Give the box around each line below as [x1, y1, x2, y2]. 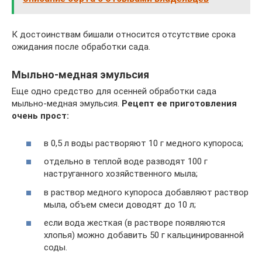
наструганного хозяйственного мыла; [44, 168, 198, 179]
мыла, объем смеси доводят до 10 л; [44, 199, 196, 210]
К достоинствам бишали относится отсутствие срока [12, 29, 236, 40]
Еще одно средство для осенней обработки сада [12, 86, 216, 96]
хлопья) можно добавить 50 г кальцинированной [44, 230, 244, 240]
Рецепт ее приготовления [122, 98, 237, 109]
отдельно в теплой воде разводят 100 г [44, 156, 208, 167]
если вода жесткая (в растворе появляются [44, 218, 225, 228]
